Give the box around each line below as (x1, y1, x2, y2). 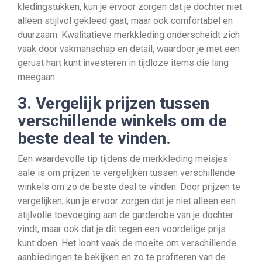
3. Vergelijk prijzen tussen (18, 94, 209, 113)
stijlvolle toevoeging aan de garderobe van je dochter (18, 209, 233, 220)
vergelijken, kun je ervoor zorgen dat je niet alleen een (18, 195, 236, 206)
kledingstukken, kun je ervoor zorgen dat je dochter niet (18, 1, 242, 12)
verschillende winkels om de (18, 111, 227, 130)
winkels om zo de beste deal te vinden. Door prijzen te (18, 181, 240, 192)
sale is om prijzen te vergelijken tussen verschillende (18, 167, 235, 178)
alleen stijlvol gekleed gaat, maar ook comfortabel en (18, 15, 233, 26)
